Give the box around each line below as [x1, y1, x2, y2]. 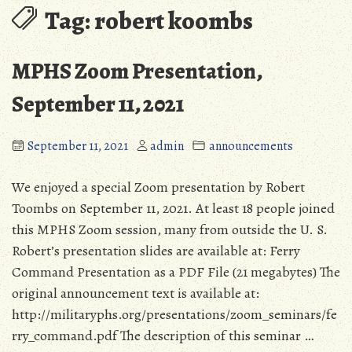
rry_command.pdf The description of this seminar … [12, 326, 313, 346]
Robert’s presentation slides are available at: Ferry [12, 241, 300, 261]
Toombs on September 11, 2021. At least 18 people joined [12, 199, 335, 218]
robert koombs [94, 3, 253, 38]
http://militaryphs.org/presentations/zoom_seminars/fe [12, 305, 337, 324]
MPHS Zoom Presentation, [12, 57, 262, 87]
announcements [209, 137, 293, 156]
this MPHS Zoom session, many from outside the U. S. [12, 220, 328, 240]
